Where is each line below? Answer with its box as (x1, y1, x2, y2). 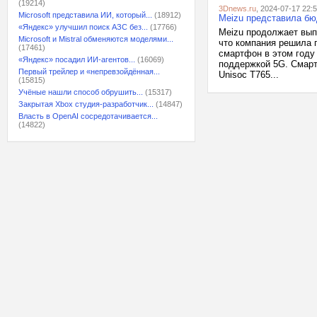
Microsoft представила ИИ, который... (18, 11, 152, 19)
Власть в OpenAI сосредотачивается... (18, 112, 158, 120)
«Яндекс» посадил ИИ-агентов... (18, 55, 135, 64)
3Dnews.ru (219, 4, 256, 13)
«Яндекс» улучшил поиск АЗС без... (18, 23, 148, 31)
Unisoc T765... (219, 69, 279, 80)
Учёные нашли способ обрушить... (18, 88, 143, 96)
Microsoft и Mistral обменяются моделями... (18, 35, 173, 43)
